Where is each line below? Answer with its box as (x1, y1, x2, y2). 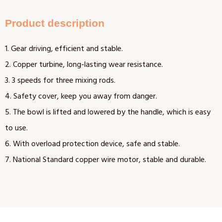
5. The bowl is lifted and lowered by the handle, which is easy (5, 107, 211, 118)
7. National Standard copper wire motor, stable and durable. (5, 154, 206, 166)
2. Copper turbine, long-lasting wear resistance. (5, 59, 163, 70)
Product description (5, 17, 105, 29)
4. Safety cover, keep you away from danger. (5, 91, 157, 102)
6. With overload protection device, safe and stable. (5, 138, 180, 150)
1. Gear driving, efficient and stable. (5, 43, 123, 55)
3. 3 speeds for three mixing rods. (5, 75, 115, 86)
